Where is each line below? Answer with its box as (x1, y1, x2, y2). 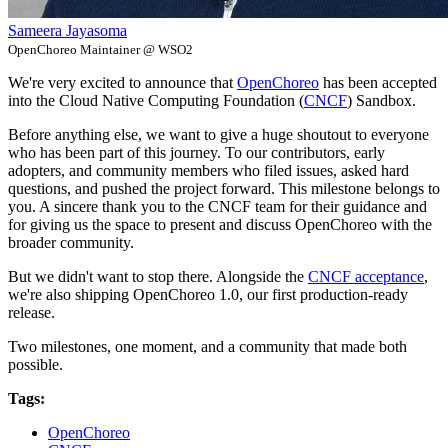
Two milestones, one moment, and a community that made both (8, 337, 407, 355)
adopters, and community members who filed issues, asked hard (8, 161, 409, 179)
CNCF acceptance (308, 267, 424, 285)
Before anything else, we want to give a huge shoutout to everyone (8, 125, 429, 143)
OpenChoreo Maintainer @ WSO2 (8, 41, 193, 57)
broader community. (8, 233, 134, 251)
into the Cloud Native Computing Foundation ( (8, 91, 304, 109)
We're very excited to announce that (8, 73, 237, 91)
